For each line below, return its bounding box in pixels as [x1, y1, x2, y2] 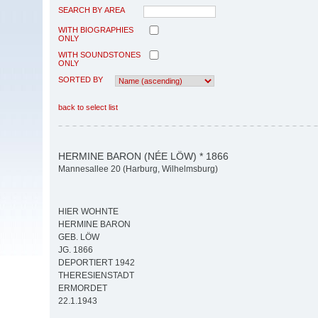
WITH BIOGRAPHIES [58, 25, 133, 34]
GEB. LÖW [58, 232, 99, 243]
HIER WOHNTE [58, 207, 119, 217]
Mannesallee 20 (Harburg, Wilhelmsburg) [58, 164, 218, 175]
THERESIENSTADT [58, 270, 134, 281]
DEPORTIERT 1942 [58, 258, 135, 268]
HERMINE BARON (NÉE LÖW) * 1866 [58, 150, 229, 162]
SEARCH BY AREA [58, 5, 125, 14]
